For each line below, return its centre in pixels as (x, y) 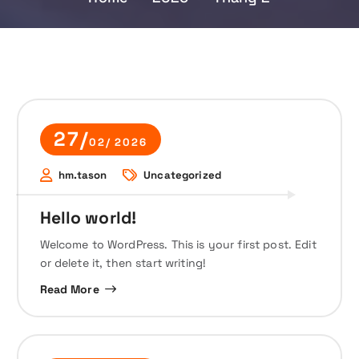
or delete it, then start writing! (123, 263)
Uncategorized (182, 175)
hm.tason (83, 175)
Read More (69, 289)
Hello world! (88, 217)
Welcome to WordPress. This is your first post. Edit (178, 245)
